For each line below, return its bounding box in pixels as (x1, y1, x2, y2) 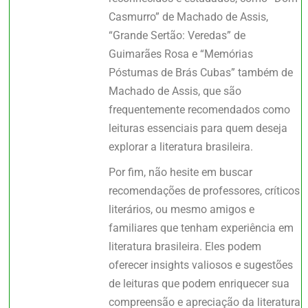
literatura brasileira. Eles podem (109, 239, 262, 253)
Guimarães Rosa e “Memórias (109, 47, 254, 60)
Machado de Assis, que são (109, 84, 242, 98)
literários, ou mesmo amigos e (109, 202, 255, 216)
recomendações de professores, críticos (109, 184, 300, 197)
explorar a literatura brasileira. (109, 140, 254, 153)
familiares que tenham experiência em (109, 221, 294, 234)
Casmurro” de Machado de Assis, (109, 10, 269, 23)
